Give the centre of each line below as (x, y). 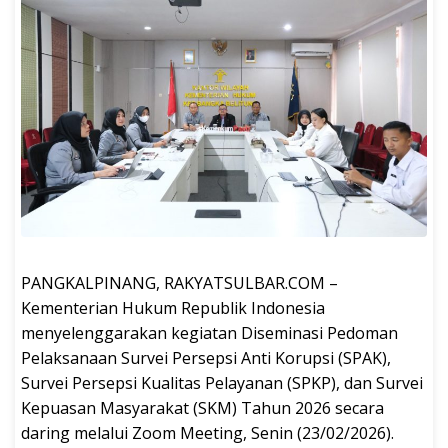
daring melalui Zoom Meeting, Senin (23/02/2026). (207, 432)
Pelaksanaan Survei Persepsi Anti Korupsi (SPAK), (206, 357)
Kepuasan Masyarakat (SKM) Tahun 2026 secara (202, 407)
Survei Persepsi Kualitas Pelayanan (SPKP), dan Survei (222, 382)
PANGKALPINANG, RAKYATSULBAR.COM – (179, 282)
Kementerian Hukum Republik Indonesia (173, 307)
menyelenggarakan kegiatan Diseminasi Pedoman (209, 332)
